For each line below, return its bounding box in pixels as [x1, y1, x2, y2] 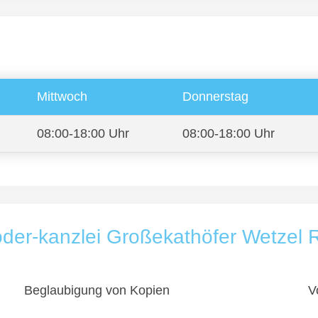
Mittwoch [37, 89, 87, 104]
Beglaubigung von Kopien [24, 283, 170, 297]
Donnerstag [182, 89, 248, 104]
